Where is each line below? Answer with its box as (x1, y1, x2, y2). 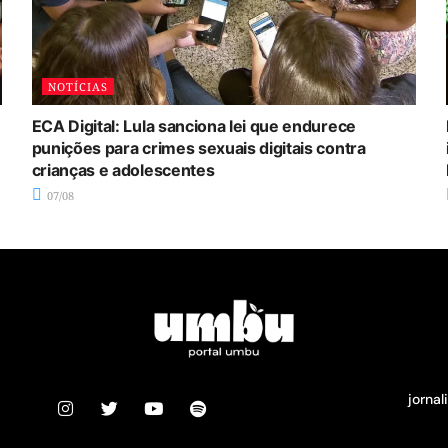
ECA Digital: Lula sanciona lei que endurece (31, 115, 356, 136)
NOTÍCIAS (47, 78, 108, 94)
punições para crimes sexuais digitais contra (31, 137, 366, 158)
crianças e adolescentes (31, 159, 215, 180)
